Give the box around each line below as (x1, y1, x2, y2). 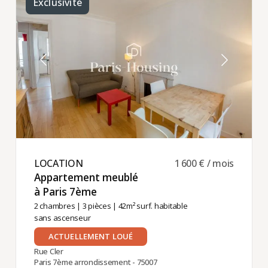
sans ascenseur (33, 212, 91, 223)
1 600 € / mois (175, 157, 234, 170)
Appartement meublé (33, 170, 138, 185)
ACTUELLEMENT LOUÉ (48, 230, 133, 242)
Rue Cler (33, 245, 63, 257)
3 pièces (82, 200, 111, 211)
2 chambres (33, 200, 75, 211)
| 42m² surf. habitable (111, 200, 188, 211)
